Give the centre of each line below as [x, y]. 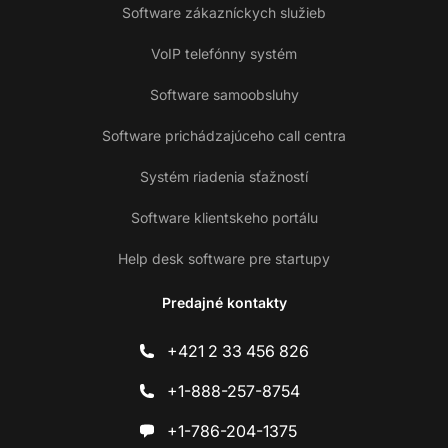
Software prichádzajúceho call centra [224, 136]
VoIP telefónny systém [224, 54]
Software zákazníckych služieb [224, 13]
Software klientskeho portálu [224, 218]
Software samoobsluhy [224, 95]
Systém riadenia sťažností [224, 177]
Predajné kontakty [224, 303]
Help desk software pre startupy [224, 259]
